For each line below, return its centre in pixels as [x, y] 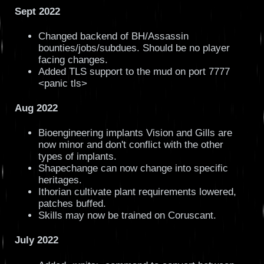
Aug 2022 [36, 108]
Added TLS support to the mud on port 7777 [134, 72]
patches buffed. [72, 204]
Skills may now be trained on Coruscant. [127, 216]
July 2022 [36, 240]
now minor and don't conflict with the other [131, 145]
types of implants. [77, 157]
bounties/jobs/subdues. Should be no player [134, 48]
